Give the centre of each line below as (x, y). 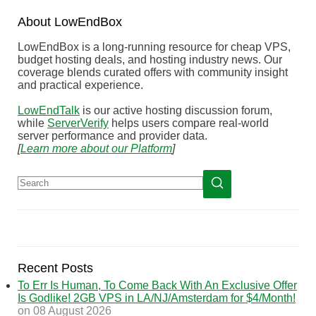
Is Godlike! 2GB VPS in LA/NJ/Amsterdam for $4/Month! (157, 298)
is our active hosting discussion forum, (176, 110)
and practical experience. (80, 85)
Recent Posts (55, 268)
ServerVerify (78, 123)
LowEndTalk (49, 110)
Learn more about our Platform (96, 148)
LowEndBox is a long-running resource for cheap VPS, (154, 47)
